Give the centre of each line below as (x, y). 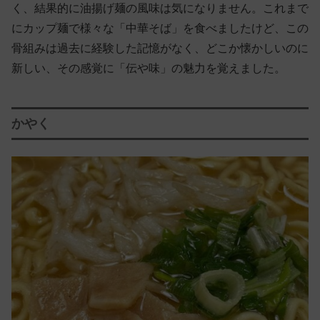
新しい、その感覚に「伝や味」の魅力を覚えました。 (149, 69)
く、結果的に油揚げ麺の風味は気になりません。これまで (160, 9)
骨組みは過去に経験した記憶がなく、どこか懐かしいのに (160, 49)
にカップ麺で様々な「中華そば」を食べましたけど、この (160, 29)
